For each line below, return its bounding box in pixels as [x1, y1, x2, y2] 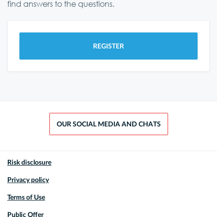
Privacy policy [7, 177, 49, 184]
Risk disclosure [7, 159, 51, 166]
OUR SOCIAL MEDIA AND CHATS [56, 121, 161, 128]
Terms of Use [7, 194, 45, 201]
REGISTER [93, 43, 124, 50]
